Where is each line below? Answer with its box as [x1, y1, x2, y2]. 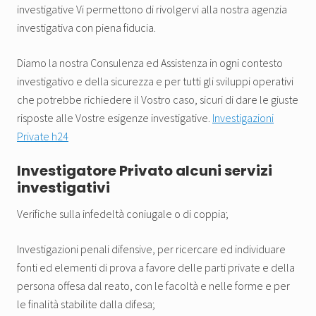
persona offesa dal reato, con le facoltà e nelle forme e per [17, 278, 290, 293]
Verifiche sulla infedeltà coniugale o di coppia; [17, 206, 229, 221]
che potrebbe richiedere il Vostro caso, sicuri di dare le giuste [17, 92, 298, 107]
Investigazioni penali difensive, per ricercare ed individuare [17, 241, 286, 256]
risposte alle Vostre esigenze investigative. [17, 110, 212, 125]
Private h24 [17, 128, 68, 143]
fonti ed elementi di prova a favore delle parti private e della [17, 260, 295, 274]
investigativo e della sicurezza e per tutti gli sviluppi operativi [17, 73, 293, 88]
